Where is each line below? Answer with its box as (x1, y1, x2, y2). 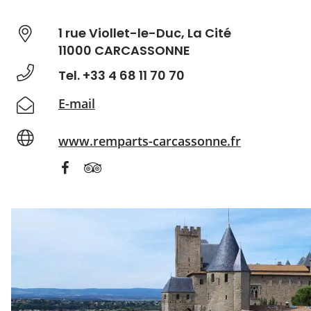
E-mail (58, 95, 95, 112)
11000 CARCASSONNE (58, 42, 190, 59)
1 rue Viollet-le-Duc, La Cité (58, 24, 231, 42)
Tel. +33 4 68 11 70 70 (58, 66, 185, 84)
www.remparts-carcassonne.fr (58, 132, 241, 149)
